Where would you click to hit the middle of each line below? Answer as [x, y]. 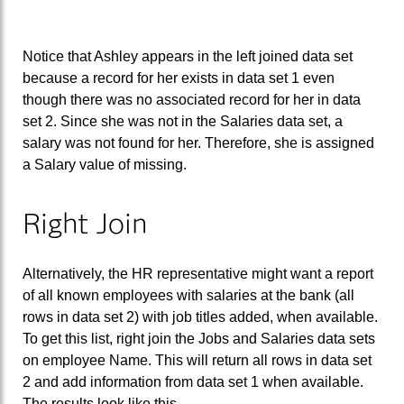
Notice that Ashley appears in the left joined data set [188, 56]
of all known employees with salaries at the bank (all [188, 296]
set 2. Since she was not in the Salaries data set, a [183, 121]
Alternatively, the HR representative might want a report [198, 274]
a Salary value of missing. [105, 164]
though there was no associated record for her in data [192, 99]
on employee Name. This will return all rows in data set [197, 361]
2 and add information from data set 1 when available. [193, 382]
